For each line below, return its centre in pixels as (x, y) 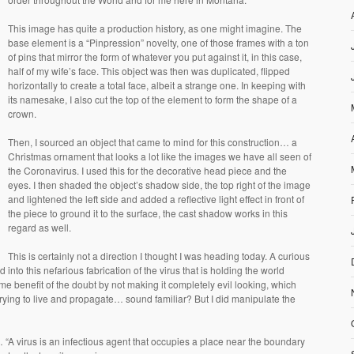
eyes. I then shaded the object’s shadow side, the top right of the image (159, 184)
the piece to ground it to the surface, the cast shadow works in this (148, 213)
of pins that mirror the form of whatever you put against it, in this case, (155, 56)
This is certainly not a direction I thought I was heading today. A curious (159, 255)
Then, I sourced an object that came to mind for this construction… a (153, 141)
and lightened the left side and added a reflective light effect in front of (156, 198)
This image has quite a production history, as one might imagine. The (155, 28)
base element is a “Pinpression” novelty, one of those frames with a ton (158, 42)
